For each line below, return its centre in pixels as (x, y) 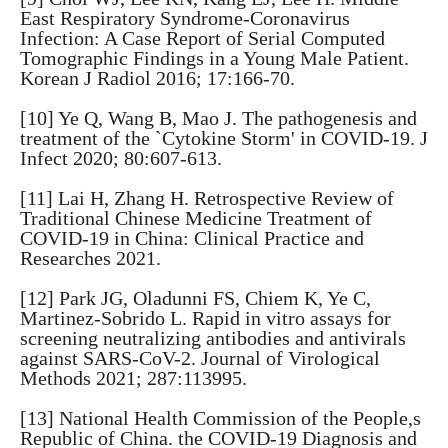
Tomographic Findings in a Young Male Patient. (214, 58)
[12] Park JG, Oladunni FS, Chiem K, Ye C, (195, 298)
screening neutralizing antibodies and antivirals (213, 338)
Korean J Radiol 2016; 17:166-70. (157, 78)
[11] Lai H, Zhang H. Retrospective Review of (207, 198)
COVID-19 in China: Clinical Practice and (192, 238)
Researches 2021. (90, 258)
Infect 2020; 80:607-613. (121, 158)
